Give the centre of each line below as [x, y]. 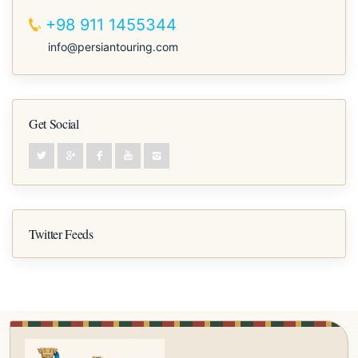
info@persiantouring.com [113, 46]
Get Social [54, 123]
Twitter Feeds [61, 233]
